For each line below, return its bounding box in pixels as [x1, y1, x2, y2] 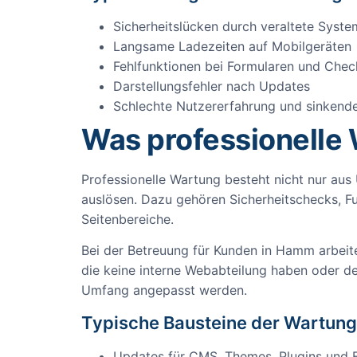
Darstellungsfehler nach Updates [113, 77, 310, 94]
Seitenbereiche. [81, 210, 174, 227]
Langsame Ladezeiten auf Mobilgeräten [113, 37, 351, 54]
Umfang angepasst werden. [81, 281, 247, 298]
